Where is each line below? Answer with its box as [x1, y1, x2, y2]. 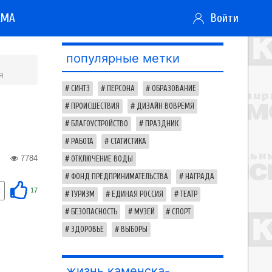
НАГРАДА [185, 172, 214, 181]
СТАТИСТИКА [110, 137, 146, 146]
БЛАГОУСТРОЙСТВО [71, 120, 128, 128]
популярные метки [66, 51, 180, 66]
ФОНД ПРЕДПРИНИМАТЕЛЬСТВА [71, 172, 168, 181]
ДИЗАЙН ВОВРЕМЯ [137, 102, 194, 110]
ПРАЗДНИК [145, 120, 178, 128]
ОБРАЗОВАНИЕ [152, 84, 196, 93]
